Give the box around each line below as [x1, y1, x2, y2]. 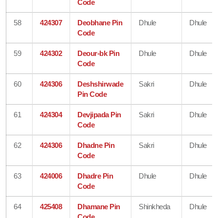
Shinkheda [139, 202, 170, 211]
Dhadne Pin [77, 141, 115, 149]
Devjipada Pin [77, 110, 121, 119]
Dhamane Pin [77, 202, 120, 211]
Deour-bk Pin [77, 49, 120, 57]
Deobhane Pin [77, 18, 123, 27]
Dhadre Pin [77, 171, 113, 180]
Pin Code [77, 90, 107, 98]
